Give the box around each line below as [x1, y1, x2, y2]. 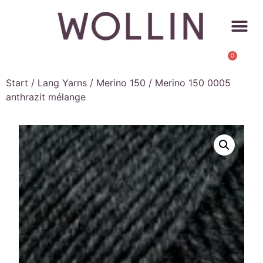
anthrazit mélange [6, 91, 86, 103]
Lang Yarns [38, 77, 87, 89]
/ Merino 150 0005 [146, 77, 231, 89]
